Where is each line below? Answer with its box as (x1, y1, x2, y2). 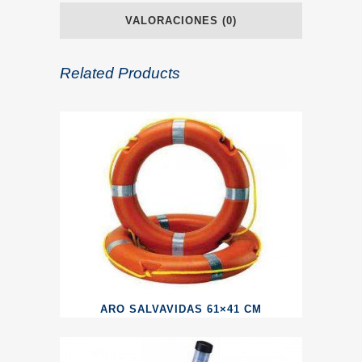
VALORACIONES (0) (125, 15, 237, 27)
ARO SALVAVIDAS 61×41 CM (100, 303, 262, 315)
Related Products (60, 65, 180, 82)
